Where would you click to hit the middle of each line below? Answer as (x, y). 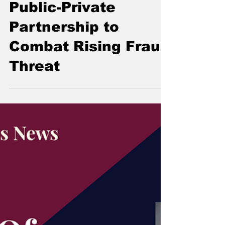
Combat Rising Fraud (89, 106)
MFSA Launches (71, 48)
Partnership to (64, 87)
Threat (34, 126)
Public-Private (62, 67)
